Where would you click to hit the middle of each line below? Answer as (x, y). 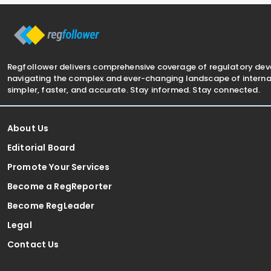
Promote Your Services (59, 167)
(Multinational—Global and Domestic (95, 9)
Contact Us (33, 244)
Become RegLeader (51, 205)
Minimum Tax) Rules (58, 21)
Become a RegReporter (60, 186)
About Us (28, 128)
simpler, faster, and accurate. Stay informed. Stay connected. (134, 90)
